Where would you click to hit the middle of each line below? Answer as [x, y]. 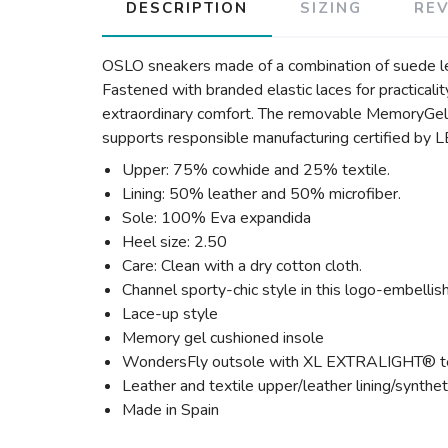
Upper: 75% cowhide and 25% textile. [256, 170]
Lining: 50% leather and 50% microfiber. [261, 194]
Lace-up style [170, 314]
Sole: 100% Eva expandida [216, 218]
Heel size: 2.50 [174, 242]
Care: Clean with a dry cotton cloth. [242, 266]
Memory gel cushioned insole [223, 338]
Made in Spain [170, 410]
